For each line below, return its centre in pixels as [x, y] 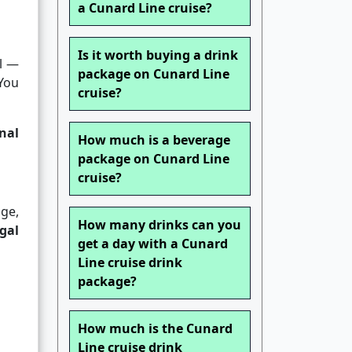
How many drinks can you [159, 225]
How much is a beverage [154, 140]
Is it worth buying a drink [158, 55]
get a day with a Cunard [153, 244]
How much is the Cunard [155, 329]
